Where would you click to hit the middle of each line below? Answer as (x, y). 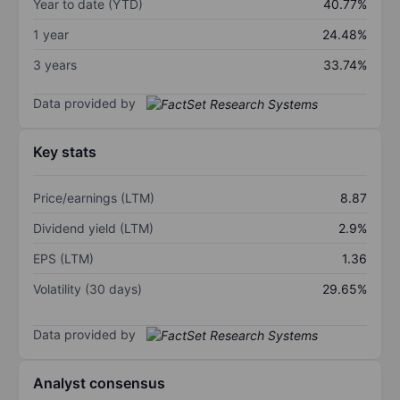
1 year (51, 34)
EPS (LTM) (63, 259)
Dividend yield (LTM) (93, 229)
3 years (55, 64)
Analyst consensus (99, 383)
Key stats (65, 152)
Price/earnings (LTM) (94, 198)
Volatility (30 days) (87, 289)
